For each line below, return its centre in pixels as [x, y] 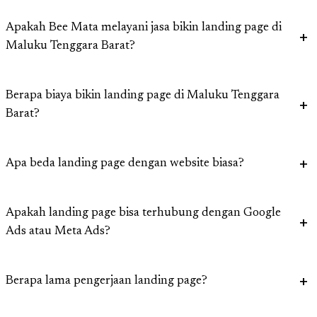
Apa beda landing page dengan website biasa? [125, 164]
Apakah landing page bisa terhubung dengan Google [143, 214]
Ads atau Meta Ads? [58, 232]
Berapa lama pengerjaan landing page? [106, 282]
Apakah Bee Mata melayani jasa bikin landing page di [144, 28]
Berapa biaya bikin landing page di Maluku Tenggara [143, 96]
